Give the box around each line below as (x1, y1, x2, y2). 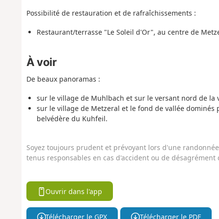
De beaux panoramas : (26, 74, 100, 84)
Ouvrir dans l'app (45, 186, 103, 196)
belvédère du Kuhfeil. (36, 113, 108, 123)
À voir (26, 55, 57, 68)
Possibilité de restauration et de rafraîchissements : (26, 8, 196, 18)
